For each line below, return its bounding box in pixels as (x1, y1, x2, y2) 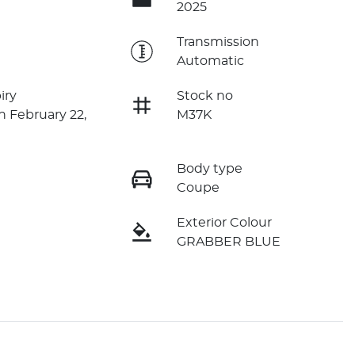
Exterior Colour (176, 216, 272, 229)
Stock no (176, 89, 233, 102)
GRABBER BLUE (176, 235, 281, 248)
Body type (176, 162, 242, 175)
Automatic (176, 54, 244, 67)
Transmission (176, 35, 259, 48)
